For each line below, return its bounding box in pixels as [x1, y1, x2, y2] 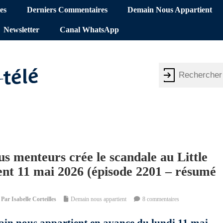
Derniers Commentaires [26, 5, 108, 15]
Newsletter [3, 25, 40, 35]
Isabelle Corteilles [11, 196, 56, 203]
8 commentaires [142, 196, 179, 203]
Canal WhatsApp [59, 25, 119, 35]
